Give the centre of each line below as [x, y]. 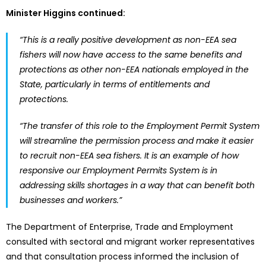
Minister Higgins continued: [66, 13]
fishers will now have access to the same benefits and [131, 55]
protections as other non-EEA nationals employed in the [134, 69]
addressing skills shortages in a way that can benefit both [137, 185]
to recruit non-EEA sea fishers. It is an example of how [129, 156]
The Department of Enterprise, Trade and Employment [120, 227]
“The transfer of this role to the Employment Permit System [140, 126]
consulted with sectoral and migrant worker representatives [130, 242]
